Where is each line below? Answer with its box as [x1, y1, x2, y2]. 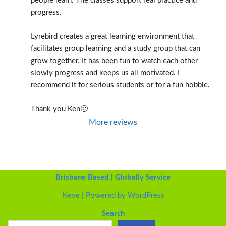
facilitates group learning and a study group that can [31, 45, 200, 52]
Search [101, 210, 125, 217]
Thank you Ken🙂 [31, 105, 88, 113]
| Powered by [79, 192, 128, 199]
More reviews [89, 118, 137, 126]
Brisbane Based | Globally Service [55, 174, 171, 181]
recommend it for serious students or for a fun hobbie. [31, 81, 210, 89]
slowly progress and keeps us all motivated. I [31, 69, 180, 77]
